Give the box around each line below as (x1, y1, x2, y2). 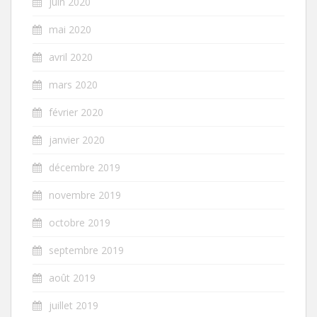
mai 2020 (49, 22, 91, 36)
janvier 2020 (49, 132, 105, 146)
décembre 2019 (49, 160, 120, 174)
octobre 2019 (49, 215, 110, 229)
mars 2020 (49, 77, 98, 91)
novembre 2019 (49, 188, 121, 202)
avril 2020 (49, 50, 93, 64)
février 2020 (49, 105, 103, 119)
